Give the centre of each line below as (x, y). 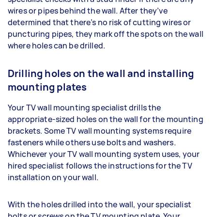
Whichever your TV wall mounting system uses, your (104, 154)
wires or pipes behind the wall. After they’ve (88, 10)
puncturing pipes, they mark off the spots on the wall (106, 34)
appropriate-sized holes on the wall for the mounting (106, 119)
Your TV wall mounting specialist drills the (85, 107)
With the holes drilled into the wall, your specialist (100, 204)
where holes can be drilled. (58, 45)
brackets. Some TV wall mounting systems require (100, 131)
